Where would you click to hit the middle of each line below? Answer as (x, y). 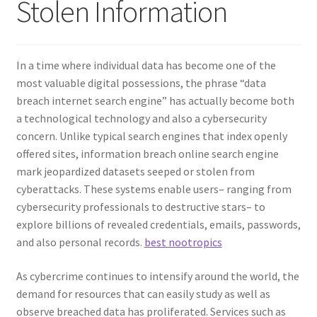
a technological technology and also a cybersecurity (141, 119)
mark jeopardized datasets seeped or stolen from (135, 172)
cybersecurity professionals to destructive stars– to (140, 207)
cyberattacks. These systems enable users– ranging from (154, 189)
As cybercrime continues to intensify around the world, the (157, 276)
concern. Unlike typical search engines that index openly (151, 136)
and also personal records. (80, 242)
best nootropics (183, 242)
